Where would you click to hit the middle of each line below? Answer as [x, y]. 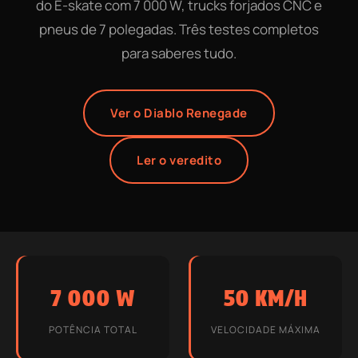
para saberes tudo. [179, 53]
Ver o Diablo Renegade [179, 113]
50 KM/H [265, 298]
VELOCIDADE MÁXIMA [265, 330]
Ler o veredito [179, 160]
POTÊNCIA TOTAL [93, 330]
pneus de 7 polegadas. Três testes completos [179, 29]
